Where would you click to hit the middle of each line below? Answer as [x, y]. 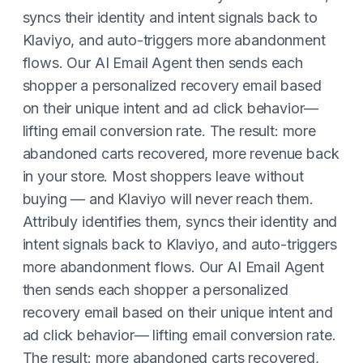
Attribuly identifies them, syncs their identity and [180, 222]
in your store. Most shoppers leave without [163, 176]
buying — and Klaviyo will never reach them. [168, 199]
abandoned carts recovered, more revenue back [181, 154]
